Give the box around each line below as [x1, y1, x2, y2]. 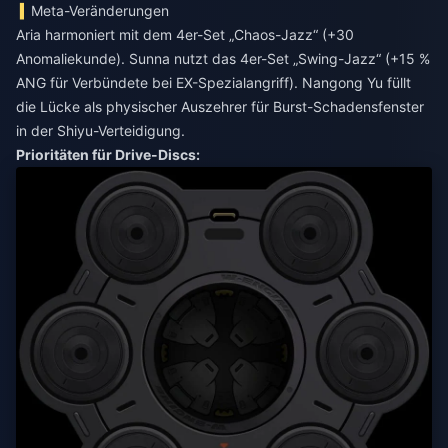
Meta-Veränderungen [31, 2, 170, 19]
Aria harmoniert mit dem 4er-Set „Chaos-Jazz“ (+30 [16, 26, 354, 43]
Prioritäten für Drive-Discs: [16, 146, 200, 163]
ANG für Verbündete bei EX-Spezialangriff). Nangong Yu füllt [16, 74, 411, 91]
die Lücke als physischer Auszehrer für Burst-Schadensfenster [16, 98, 424, 115]
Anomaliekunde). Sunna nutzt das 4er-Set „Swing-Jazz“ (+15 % [16, 50, 430, 67]
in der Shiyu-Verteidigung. [16, 122, 185, 139]
